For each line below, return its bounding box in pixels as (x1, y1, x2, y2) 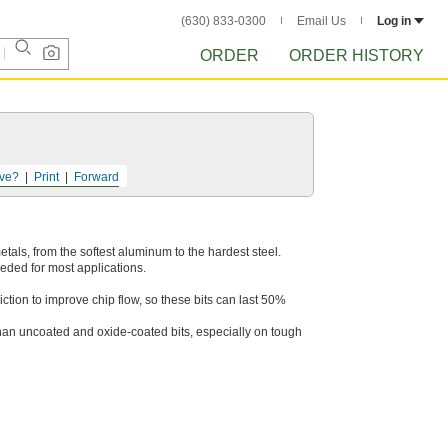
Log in (377, 14, 411, 28)
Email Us (297, 14, 346, 28)
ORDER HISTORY (289, 47, 424, 64)
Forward (74, 170, 119, 184)
